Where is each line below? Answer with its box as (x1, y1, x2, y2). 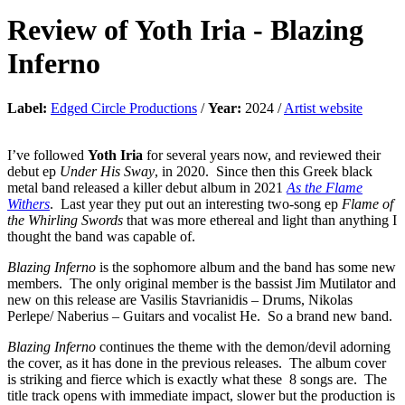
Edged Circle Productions (51, 99, 197, 116)
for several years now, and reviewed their (143, 146, 381, 163)
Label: (7, 99, 47, 116)
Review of (7, 14, 135, 47)
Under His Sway (60, 163, 155, 179)
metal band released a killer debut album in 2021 (7, 179, 287, 195)
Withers (7, 195, 50, 212)
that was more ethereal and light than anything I (123, 212, 397, 228)
